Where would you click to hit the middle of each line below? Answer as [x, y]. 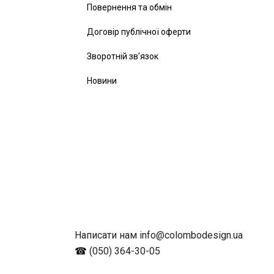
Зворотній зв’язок [123, 57]
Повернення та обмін [129, 8]
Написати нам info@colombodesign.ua [159, 235]
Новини [102, 81]
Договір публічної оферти [139, 32]
